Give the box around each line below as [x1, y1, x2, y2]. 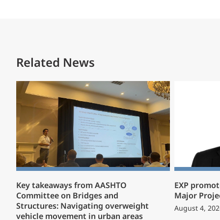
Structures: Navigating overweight [16, 200, 149, 213]
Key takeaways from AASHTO [16, 180, 127, 192]
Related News [16, 54, 95, 73]
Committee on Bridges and [16, 190, 118, 203]
